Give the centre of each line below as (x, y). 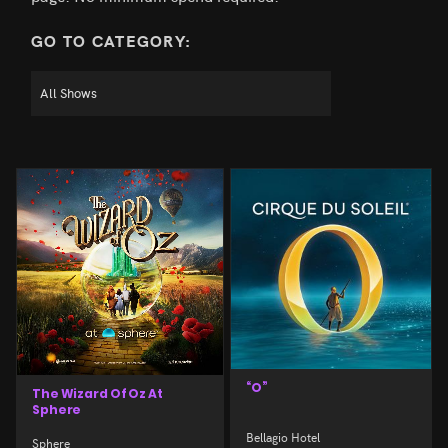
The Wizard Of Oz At (97, 393)
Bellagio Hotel (283, 436)
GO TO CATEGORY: (111, 40)
